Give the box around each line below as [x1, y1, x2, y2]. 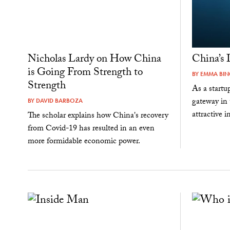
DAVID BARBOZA [35, 96, 83, 105]
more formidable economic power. [27, 135, 140, 149]
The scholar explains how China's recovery [27, 109, 168, 123]
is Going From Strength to [27, 64, 143, 83]
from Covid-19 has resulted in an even [27, 122, 155, 136]
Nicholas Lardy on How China [27, 50, 161, 69]
